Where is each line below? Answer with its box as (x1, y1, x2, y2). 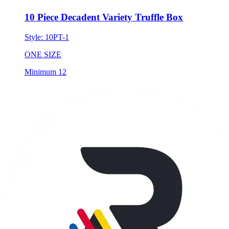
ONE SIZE (25, 50, 61, 59)
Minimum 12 (25, 67, 66, 76)
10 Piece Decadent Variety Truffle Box (25, 12, 183, 23)
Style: (25, 32, 45, 41)
